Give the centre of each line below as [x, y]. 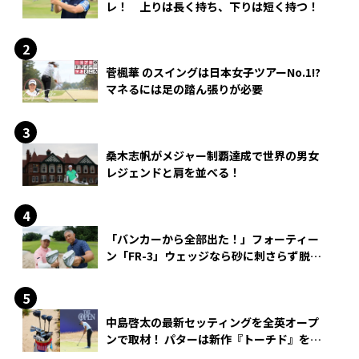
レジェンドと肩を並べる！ [173, 173]
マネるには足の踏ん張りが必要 [184, 89]
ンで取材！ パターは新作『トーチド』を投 [214, 339]
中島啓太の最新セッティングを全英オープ [212, 322]
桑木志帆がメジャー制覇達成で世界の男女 [212, 156]
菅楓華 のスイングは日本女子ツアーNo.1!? [213, 73]
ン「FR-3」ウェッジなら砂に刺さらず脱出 [214, 255]
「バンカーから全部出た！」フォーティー [212, 238]
